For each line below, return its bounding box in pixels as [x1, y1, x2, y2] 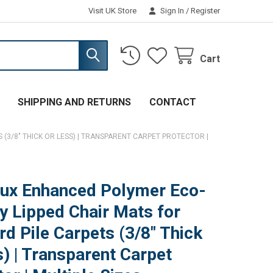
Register [191, 5, 221, 15]
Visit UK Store [88, 5, 137, 15]
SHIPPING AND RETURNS [17, 96, 131, 108]
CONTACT [149, 96, 196, 108]
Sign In [160, 5, 185, 15]
